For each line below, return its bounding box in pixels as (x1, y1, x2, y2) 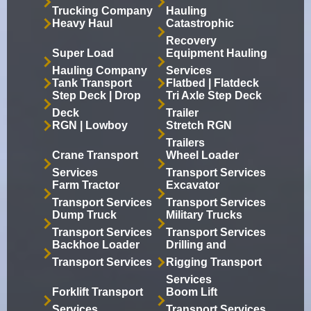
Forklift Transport (52, 286, 143, 299)
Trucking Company (52, 5, 153, 17)
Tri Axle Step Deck (166, 90, 262, 102)
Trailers (166, 137, 205, 149)
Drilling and (166, 239, 226, 251)
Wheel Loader (166, 149, 239, 162)
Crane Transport (52, 149, 138, 162)
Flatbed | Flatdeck (166, 77, 259, 90)
